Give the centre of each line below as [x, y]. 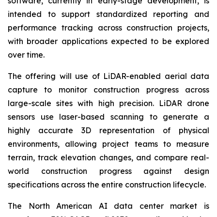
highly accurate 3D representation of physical [108, 130]
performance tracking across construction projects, [108, 28]
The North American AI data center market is [108, 206]
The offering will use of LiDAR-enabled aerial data [108, 76]
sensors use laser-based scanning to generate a [108, 117]
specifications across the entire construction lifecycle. [107, 185]
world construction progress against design [108, 171]
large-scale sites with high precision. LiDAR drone [108, 103]
